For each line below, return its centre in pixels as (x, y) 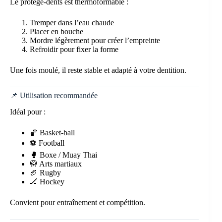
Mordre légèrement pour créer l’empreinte (95, 40)
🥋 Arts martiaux (56, 164)
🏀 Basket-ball (52, 132)
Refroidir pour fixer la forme (74, 49)
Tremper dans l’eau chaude (72, 22)
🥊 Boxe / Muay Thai (63, 155)
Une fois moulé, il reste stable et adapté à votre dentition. (98, 70)
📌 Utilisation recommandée (54, 95)
